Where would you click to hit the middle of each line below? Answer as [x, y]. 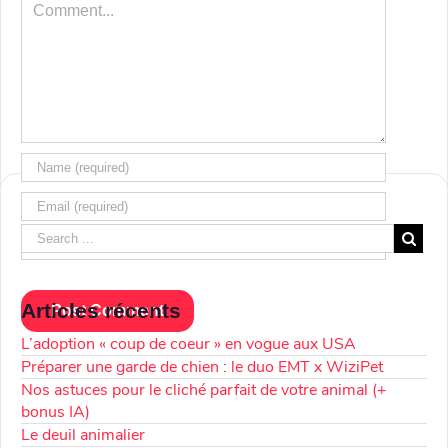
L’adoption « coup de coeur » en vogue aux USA [188, 343]
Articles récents [101, 310]
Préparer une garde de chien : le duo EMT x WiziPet [202, 366]
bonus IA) [55, 411]
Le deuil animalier [83, 434]
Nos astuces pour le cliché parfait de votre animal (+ [204, 389]
